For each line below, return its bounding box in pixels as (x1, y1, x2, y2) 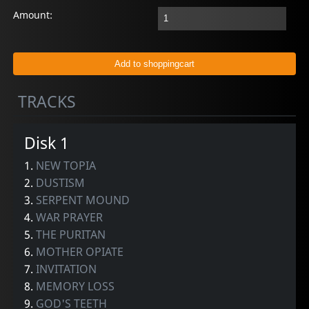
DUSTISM (36, 175, 86, 190)
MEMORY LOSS (36, 278, 115, 294)
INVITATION (36, 261, 97, 277)
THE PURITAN (36, 226, 106, 242)
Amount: (13, 8, 53, 22)
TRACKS (18, 90, 77, 113)
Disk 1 (24, 131, 70, 154)
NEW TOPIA (36, 157, 97, 173)
